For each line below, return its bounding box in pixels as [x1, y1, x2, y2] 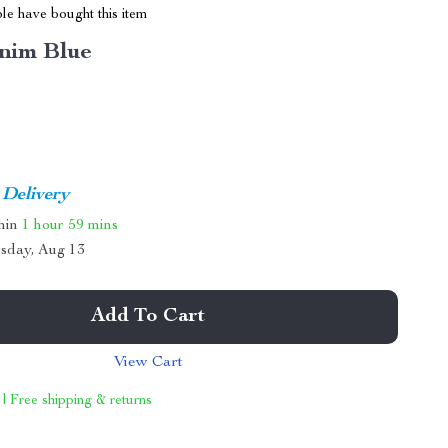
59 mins [68, 217, 119, 233]
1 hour [22, 217, 65, 233]
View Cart [113, 355, 183, 371]
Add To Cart [91, 307, 206, 327]
